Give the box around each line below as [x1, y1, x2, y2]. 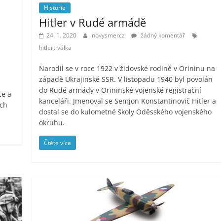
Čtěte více [44, 138, 72, 147]
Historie [44, 3, 66, 12]
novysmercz [92, 31, 127, 39]
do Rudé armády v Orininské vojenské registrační [39, 85, 202, 95]
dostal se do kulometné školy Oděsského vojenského [39, 107, 212, 116]
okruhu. [39, 117, 65, 127]
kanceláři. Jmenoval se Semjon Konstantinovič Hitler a [39, 96, 217, 106]
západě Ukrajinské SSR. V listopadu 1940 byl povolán [39, 74, 213, 84]
